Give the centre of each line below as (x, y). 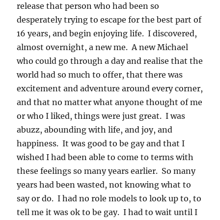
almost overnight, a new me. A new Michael (103, 47)
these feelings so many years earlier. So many (106, 171)
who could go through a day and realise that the (110, 61)
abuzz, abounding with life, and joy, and (95, 129)
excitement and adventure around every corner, (110, 88)
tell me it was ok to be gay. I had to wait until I (107, 212)
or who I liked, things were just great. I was (101, 116)
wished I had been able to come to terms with (105, 157)
